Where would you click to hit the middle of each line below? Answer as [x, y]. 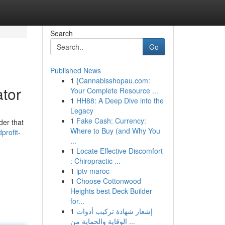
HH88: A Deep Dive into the [120, 100]
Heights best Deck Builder [111, 191]
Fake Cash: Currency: [111, 121]
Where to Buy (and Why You [115, 131]
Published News [75, 70]
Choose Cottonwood [108, 181]
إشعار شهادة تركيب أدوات [114, 211]
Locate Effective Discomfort [119, 151]
